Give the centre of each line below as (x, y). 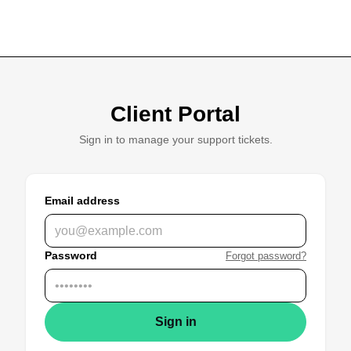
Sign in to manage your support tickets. (175, 139)
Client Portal (175, 114)
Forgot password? (266, 256)
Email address (82, 201)
